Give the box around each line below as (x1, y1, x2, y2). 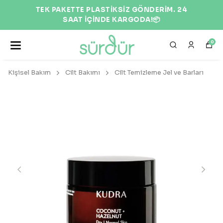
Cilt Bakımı (65, 68, 100, 77)
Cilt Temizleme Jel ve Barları (114, 68, 204, 77)
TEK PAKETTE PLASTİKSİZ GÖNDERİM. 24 (35, 5, 188, 14)
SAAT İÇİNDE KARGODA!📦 (63, 15, 160, 24)
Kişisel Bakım (8, 68, 51, 77)
